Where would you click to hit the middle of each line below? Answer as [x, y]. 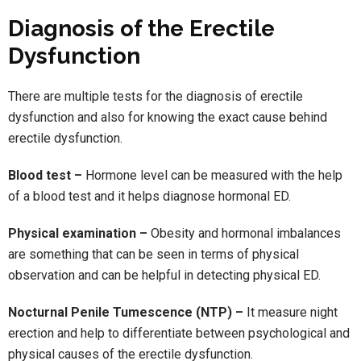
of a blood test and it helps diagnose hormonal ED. [149, 197]
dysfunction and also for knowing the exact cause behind [168, 118]
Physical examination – [79, 234]
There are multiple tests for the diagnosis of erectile [156, 97]
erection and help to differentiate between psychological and [179, 334]
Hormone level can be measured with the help [214, 176]
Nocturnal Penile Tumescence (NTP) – [126, 313]
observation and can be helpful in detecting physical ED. [164, 276]
